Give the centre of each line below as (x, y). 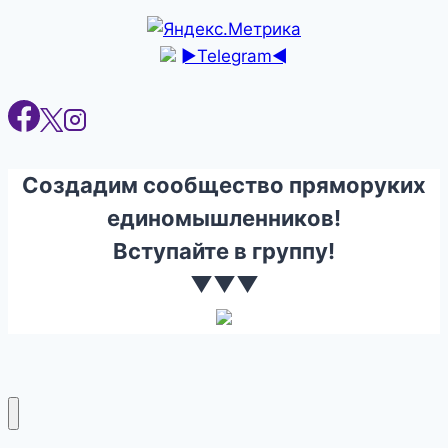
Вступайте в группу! (224, 251)
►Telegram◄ (234, 56)
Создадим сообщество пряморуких (224, 185)
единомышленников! (224, 218)
